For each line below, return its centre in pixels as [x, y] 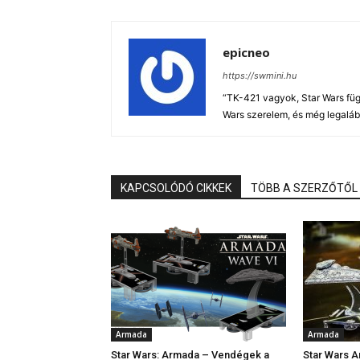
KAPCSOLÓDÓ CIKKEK [176, 188]
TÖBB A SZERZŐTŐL [304, 188]
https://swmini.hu [260, 76]
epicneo [246, 52]
